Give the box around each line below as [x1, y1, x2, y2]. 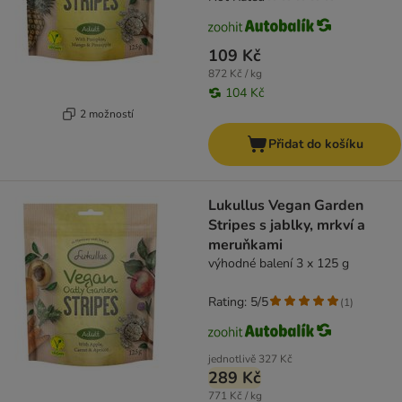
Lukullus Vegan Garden [208, 196, 363, 216]
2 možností [79, 106, 134, 121]
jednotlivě [208, 352, 256, 367]
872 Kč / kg [208, 66, 262, 82]
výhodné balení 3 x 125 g [208, 255, 349, 273]
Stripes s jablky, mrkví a [208, 215, 365, 236]
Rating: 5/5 [208, 293, 268, 311]
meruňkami [208, 235, 283, 256]
